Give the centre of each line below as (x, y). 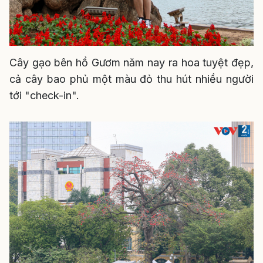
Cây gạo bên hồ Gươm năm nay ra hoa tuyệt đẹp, (131, 63)
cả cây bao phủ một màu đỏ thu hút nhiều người (131, 79)
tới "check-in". (44, 96)
